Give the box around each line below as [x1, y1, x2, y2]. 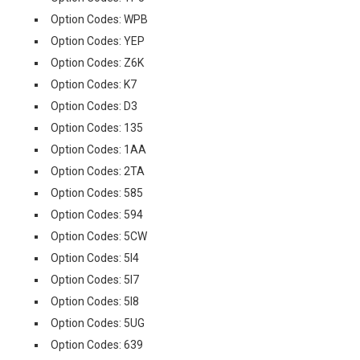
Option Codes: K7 [51, 78, 137, 91]
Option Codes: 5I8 [51, 295, 139, 308]
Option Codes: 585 [51, 186, 143, 199]
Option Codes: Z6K [51, 56, 144, 69]
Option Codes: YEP [51, 35, 145, 47]
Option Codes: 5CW [51, 230, 147, 243]
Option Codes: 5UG [51, 317, 145, 329]
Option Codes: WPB [51, 13, 148, 26]
